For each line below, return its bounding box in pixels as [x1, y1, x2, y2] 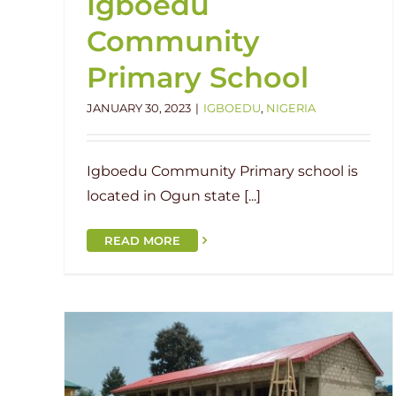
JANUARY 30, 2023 [87, 100, 191, 115]
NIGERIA [266, 100, 316, 115]
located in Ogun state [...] [87, 187, 261, 204]
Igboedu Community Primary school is [87, 162, 358, 179]
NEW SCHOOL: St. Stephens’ [151, 353, 379, 373]
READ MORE [104, 233, 180, 247]
